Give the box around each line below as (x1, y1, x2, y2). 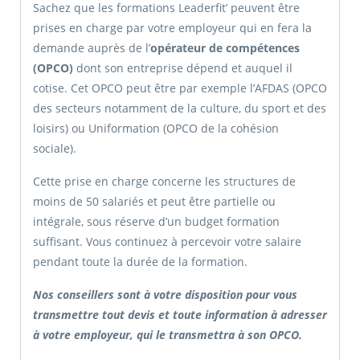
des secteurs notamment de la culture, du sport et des (33, 100, 326, 117)
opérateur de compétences (150, 40, 300, 56)
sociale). (33, 141, 80, 157)
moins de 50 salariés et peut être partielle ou (33, 194, 276, 210)
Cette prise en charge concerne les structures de (33, 174, 296, 190)
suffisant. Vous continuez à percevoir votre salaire (33, 234, 301, 250)
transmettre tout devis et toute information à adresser (33, 307, 327, 323)
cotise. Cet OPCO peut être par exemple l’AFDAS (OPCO (33, 80, 327, 96)
